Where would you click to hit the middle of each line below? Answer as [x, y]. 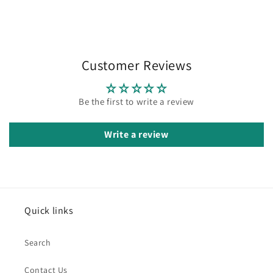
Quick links [49, 210]
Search [38, 242]
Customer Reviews [136, 65]
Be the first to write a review [136, 101]
